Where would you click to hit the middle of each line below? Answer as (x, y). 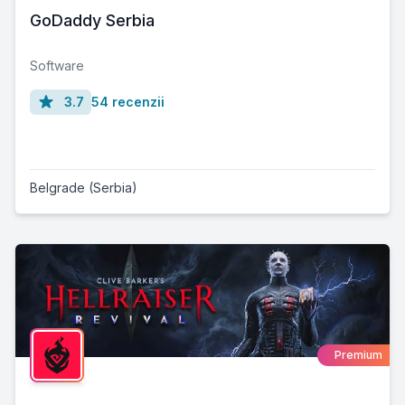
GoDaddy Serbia (92, 21)
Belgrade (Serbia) (84, 188)
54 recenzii (128, 102)
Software (57, 66)
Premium (358, 354)
